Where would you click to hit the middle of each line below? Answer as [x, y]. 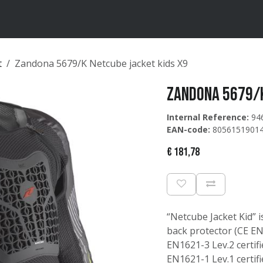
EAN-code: [188, 129]
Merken [34, 19]
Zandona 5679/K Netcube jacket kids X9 [101, 63]
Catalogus [77, 19]
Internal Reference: [208, 117]
